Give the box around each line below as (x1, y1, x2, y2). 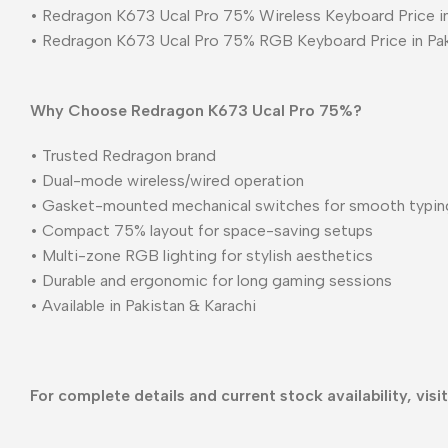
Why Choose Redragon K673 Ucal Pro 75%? (30, 100, 362, 120)
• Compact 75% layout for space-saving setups (30, 220, 373, 240)
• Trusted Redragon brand (30, 145, 216, 165)
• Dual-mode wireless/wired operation (30, 170, 304, 190)
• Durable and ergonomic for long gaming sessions (30, 270, 392, 290)
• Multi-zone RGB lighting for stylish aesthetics (30, 245, 373, 265)
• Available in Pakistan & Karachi (30, 295, 256, 315)
